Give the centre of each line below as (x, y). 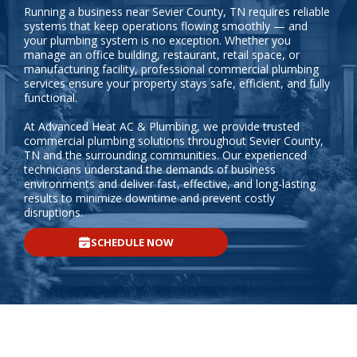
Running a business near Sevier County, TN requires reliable (177, 12)
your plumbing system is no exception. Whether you (157, 40)
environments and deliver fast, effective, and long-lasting (170, 184)
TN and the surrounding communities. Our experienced (165, 155)
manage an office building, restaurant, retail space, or (162, 55)
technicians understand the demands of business (150, 169)
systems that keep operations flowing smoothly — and (166, 26)
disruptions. (53, 212)
